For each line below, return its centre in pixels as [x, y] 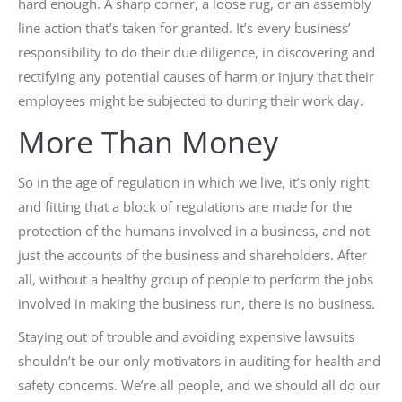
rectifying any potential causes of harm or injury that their [196, 76]
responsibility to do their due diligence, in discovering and [197, 52]
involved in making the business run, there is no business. [197, 303]
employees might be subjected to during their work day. [191, 100]
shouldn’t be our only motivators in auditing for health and [199, 361]
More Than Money [148, 142]
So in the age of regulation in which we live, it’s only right [193, 182]
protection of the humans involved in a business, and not [194, 231]
